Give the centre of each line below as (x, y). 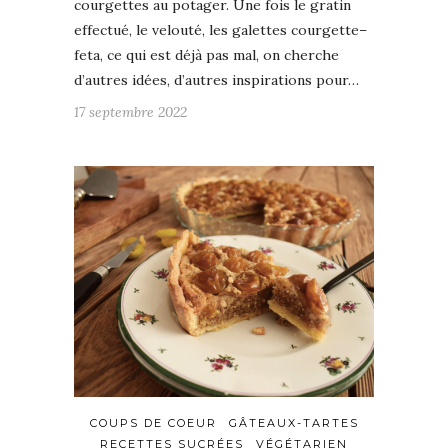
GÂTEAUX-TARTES (293, 423)
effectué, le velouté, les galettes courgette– (220, 30)
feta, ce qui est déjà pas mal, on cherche (206, 55)
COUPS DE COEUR (153, 423)
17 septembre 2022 (130, 112)
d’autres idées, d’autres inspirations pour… (216, 80)
